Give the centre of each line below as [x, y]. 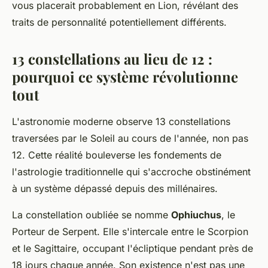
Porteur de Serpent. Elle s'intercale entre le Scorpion [130, 231]
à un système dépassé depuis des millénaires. [115, 188]
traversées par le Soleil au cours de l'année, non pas [130, 138]
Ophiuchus [196, 214]
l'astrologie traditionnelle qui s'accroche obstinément [131, 171]
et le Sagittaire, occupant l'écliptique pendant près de [133, 248]
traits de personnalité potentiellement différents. [119, 22]
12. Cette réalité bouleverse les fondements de [117, 155]
